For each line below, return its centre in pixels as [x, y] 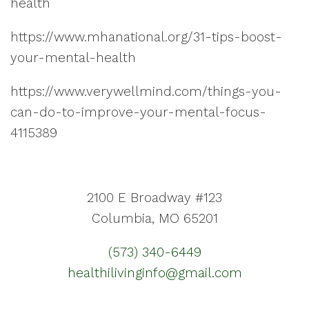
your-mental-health [73, 58]
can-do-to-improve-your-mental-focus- [138, 112]
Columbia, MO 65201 [154, 218]
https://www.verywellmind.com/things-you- [146, 91]
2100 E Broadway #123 [154, 198]
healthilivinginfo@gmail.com [154, 273]
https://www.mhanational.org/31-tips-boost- [146, 37]
